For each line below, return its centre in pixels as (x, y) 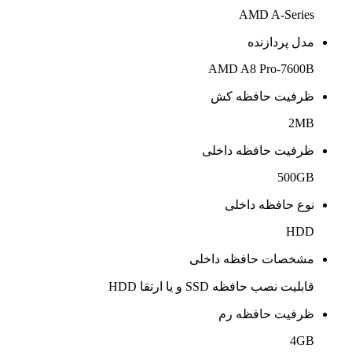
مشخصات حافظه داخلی (252, 258)
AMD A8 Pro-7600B (261, 68)
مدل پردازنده (281, 42)
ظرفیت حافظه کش (262, 96)
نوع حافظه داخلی (269, 204)
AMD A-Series (277, 14)
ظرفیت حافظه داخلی (258, 150)
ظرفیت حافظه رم (266, 313)
